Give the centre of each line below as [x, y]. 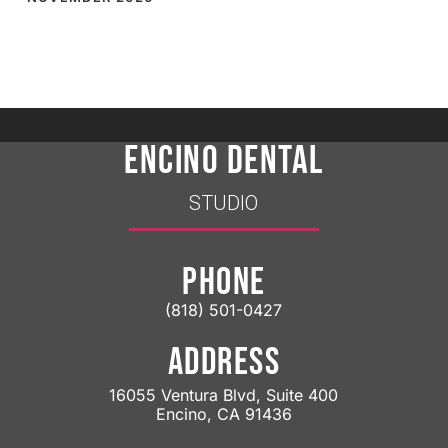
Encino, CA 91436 [223, 414]
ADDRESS [224, 363]
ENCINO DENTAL [224, 162]
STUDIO [224, 203]
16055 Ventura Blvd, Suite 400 [224, 395]
